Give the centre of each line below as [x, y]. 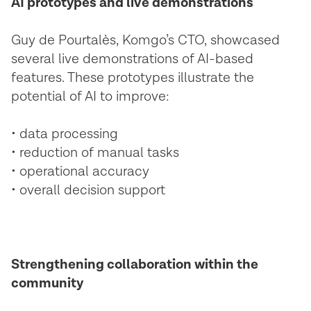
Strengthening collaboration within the [135, 264]
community [47, 283]
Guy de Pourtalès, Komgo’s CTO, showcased [145, 40]
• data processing [65, 134]
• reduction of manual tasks [95, 153]
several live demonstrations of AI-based [132, 59]
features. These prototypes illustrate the [133, 78]
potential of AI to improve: [90, 96]
